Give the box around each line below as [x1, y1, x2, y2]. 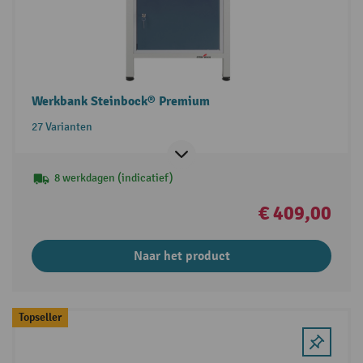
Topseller [18, 310, 62, 324]
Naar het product [133, 247, 230, 264]
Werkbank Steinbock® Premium [31, 92, 210, 109]
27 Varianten [31, 119, 92, 134]
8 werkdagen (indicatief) [53, 170, 173, 185]
